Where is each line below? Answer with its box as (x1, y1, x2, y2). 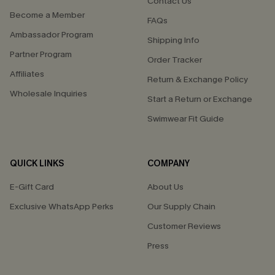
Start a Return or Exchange (147, 93, 252, 105)
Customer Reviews (147, 220, 221, 232)
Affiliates (10, 68, 44, 80)
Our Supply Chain (147, 201, 215, 212)
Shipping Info (147, 34, 199, 46)
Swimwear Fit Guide (147, 113, 224, 125)
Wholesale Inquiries (10, 88, 87, 99)
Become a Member (10, 9, 85, 21)
